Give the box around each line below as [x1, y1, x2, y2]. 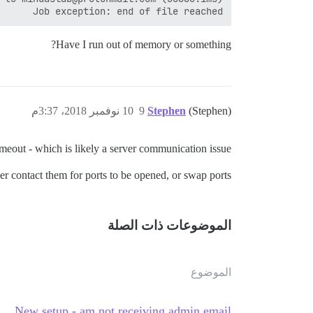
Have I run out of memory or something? [56, 38, 231, 50]
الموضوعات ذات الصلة [108, 218, 231, 233]
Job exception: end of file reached [33, 5, 223, 17]
